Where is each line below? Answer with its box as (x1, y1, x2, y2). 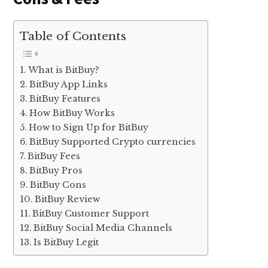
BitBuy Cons (30, 179, 87, 190)
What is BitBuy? (28, 64, 100, 75)
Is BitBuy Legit (33, 236, 99, 248)
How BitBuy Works (29, 107, 115, 118)
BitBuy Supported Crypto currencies (29, 136, 196, 147)
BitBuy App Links (29, 78, 108, 90)
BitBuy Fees (28, 150, 81, 162)
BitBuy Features (29, 93, 101, 104)
